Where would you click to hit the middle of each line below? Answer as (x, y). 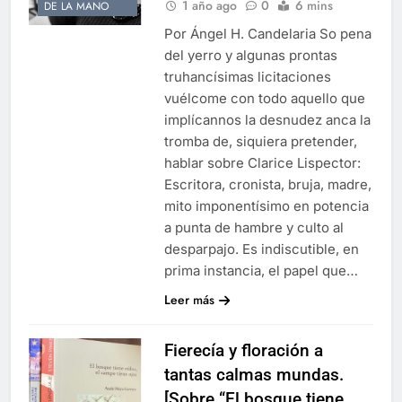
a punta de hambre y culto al (253, 227)
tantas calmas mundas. (253, 374)
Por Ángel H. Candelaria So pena (267, 33)
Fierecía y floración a (243, 350)
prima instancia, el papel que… (261, 270)
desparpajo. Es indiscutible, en (261, 249)
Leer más (189, 299)
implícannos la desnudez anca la (267, 119)
